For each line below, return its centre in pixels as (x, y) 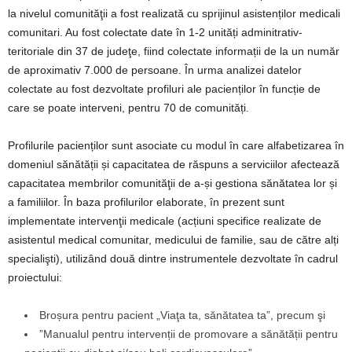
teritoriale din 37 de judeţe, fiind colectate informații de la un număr (174, 51)
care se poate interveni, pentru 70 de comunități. (128, 108)
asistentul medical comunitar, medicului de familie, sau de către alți (173, 240)
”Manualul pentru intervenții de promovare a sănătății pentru (189, 334)
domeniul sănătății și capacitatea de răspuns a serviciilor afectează (174, 164)
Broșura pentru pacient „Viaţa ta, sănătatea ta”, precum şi (182, 315)
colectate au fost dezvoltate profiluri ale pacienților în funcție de (164, 89)
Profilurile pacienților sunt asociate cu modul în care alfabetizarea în (176, 145)
